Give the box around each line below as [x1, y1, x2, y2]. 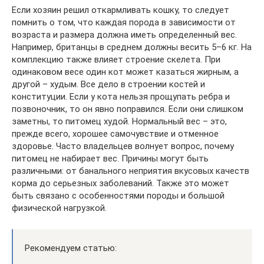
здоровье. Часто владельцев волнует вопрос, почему [12, 141, 234, 151]
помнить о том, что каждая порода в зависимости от [12, 17, 236, 28]
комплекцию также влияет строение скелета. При [12, 54, 220, 65]
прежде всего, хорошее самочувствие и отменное [12, 128, 219, 139]
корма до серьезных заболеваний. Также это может [12, 178, 229, 189]
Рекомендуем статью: [25, 243, 117, 253]
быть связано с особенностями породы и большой [12, 190, 225, 201]
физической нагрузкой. [12, 203, 107, 213]
